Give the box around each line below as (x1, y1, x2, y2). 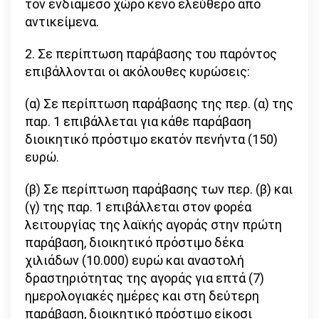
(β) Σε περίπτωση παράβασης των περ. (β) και (25, 182, 293, 197)
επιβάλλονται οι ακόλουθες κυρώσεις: (25, 64, 250, 80)
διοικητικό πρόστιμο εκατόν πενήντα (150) (25, 132, 278, 147)
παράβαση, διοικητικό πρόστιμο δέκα (25, 235, 244, 251)
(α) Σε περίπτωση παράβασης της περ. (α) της (25, 96, 293, 112)
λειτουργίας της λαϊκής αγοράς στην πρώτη (25, 217, 282, 233)
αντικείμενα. (25, 14, 99, 30)
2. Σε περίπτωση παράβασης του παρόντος (25, 46, 277, 62)
